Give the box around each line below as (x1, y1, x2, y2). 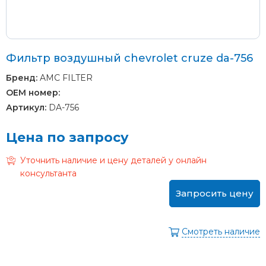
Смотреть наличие (182, 226, 260, 237)
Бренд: (6, 72, 37, 83)
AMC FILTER (37, 72, 93, 83)
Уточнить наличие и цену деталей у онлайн (20, 154, 207, 166)
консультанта (20, 167, 77, 179)
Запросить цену (176, 187, 254, 199)
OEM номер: (6, 87, 60, 98)
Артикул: (6, 102, 46, 113)
